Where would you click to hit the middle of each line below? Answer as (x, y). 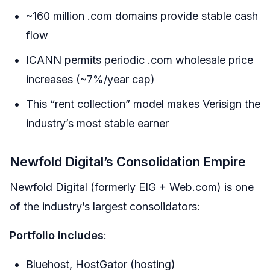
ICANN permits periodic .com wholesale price (140, 60)
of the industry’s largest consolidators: (105, 207)
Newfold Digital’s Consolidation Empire (128, 162)
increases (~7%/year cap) (90, 79)
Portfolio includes (57, 236)
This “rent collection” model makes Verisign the (143, 104)
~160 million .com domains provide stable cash (142, 16)
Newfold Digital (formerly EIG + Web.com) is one (132, 187)
